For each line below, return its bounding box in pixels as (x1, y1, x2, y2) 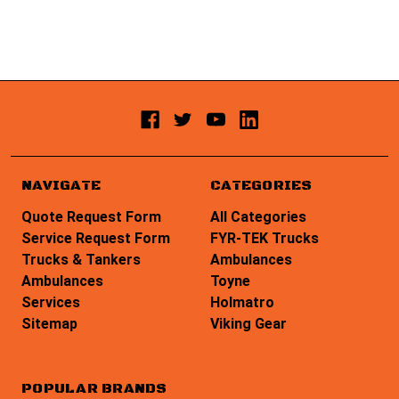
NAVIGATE (21, 175, 101, 194)
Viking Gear (210, 314, 287, 332)
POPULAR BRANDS (21, 379, 167, 397)
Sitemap (21, 314, 77, 332)
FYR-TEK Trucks (210, 229, 319, 247)
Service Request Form (21, 229, 170, 247)
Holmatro (210, 293, 274, 311)
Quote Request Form (21, 208, 161, 225)
